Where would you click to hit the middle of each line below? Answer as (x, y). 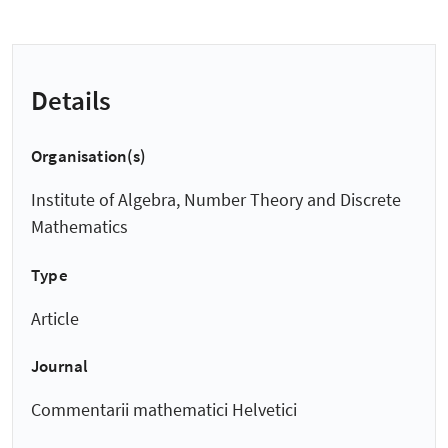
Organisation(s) (89, 156)
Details (71, 99)
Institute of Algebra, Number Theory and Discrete (216, 200)
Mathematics (79, 227)
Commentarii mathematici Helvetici (164, 410)
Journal (60, 366)
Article (55, 318)
